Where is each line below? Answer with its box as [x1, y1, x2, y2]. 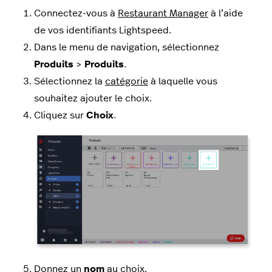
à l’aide [208, 8, 243, 18]
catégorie [105, 76, 148, 86]
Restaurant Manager [118, 8, 208, 18]
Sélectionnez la [34, 76, 105, 86]
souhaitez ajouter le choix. [34, 93, 152, 103]
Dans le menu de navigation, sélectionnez [34, 42, 219, 52]
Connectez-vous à [34, 8, 118, 18]
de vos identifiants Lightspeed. [34, 25, 171, 35]
